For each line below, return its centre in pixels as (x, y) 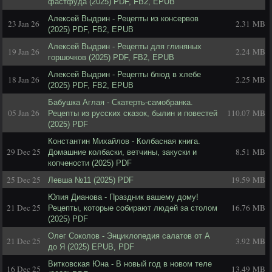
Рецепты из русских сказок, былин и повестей (133, 113)
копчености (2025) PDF (90, 163)
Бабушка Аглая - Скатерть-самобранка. (121, 102)
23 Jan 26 (24, 24)
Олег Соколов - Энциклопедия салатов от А (129, 236)
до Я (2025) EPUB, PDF (91, 247)
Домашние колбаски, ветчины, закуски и (122, 152)
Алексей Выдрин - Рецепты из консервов (123, 19)
